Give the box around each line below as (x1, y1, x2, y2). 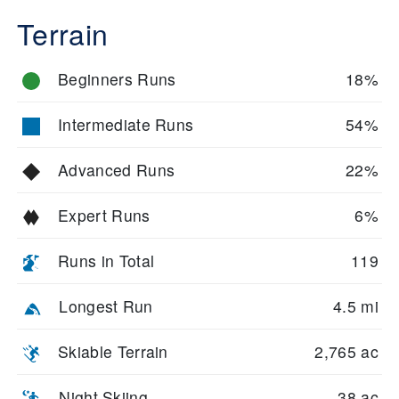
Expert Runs (58, 204, 151, 227)
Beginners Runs (58, 68, 176, 91)
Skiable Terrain (58, 340, 168, 363)
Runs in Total (58, 249, 155, 273)
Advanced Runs (58, 159, 175, 182)
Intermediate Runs (58, 113, 194, 136)
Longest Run (59, 295, 153, 318)
